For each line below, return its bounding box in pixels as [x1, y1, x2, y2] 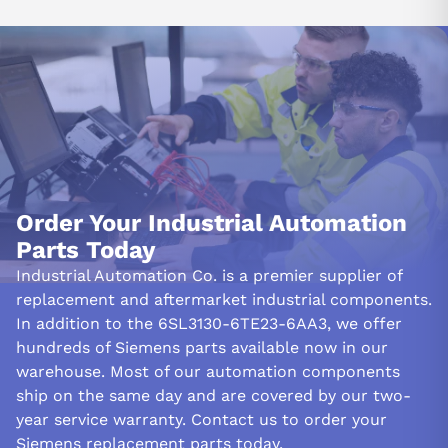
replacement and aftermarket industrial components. [16, 289, 432, 309]
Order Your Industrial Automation [16, 208, 407, 237]
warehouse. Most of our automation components [16, 361, 400, 381]
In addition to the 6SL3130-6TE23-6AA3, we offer [16, 313, 402, 333]
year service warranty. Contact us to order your [16, 409, 387, 429]
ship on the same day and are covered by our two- [16, 385, 411, 405]
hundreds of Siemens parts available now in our [16, 337, 388, 357]
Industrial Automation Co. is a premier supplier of [16, 265, 402, 285]
